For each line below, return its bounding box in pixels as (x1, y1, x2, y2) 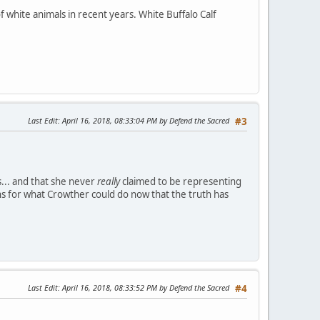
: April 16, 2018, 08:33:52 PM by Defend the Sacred (58, 282, 229, 294)
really (97, 175, 120, 189)
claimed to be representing (120, 175, 241, 189)
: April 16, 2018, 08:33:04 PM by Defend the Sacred (58, 115, 229, 126)
